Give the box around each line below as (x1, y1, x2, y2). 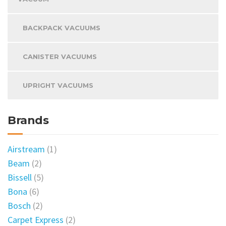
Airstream (8, 143, 45, 155)
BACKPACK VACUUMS (23, 23, 100, 32)
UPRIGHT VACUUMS (23, 81, 93, 89)
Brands (8, 113, 48, 127)
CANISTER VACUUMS (23, 52, 97, 61)
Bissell (8, 171, 32, 183)
